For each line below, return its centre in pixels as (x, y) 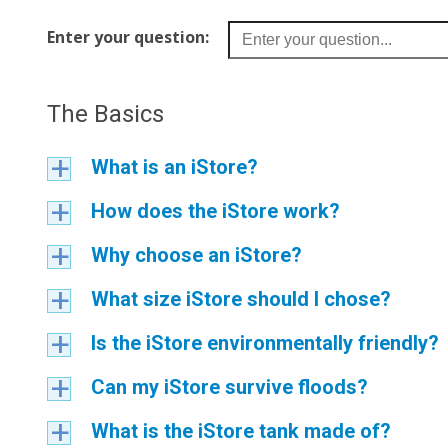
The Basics (105, 114)
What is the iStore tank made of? (241, 431)
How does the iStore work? (215, 211)
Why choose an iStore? (196, 255)
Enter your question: (128, 37)
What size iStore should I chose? (241, 299)
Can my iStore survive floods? (229, 387)
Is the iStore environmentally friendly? (265, 343)
